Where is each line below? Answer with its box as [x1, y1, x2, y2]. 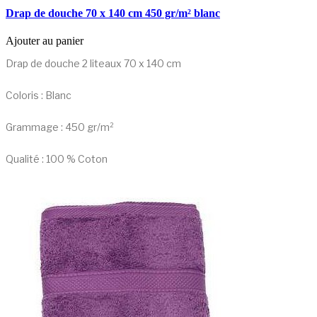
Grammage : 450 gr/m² [6, 121, 114, 134]
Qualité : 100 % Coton [6, 153, 108, 166]
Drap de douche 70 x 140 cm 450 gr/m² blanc [6, 6, 220, 19]
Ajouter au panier [6, 35, 83, 47]
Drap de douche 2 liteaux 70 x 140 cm [6, 57, 181, 70]
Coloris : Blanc [6, 89, 71, 102]
